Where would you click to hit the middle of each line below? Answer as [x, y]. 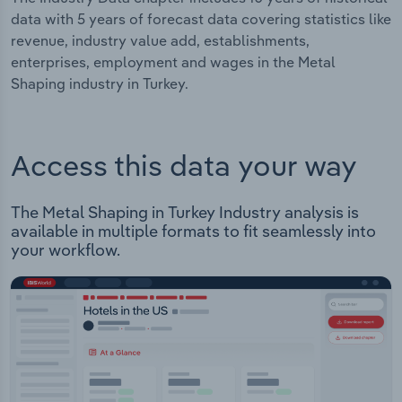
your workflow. [66, 250]
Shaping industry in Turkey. [100, 83]
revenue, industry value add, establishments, [160, 40]
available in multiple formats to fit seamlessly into [193, 232]
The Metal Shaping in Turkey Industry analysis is [185, 213]
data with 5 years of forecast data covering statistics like [201, 18]
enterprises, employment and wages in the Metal [173, 61]
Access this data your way [184, 166]
